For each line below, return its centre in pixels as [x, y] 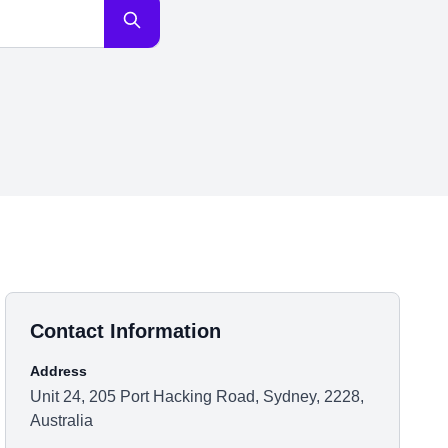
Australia [62, 420]
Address [59, 371]
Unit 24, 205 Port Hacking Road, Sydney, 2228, [197, 396]
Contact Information [126, 331]
